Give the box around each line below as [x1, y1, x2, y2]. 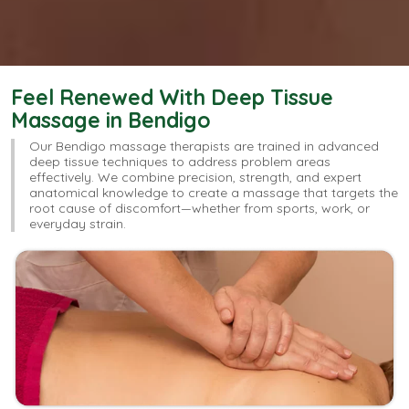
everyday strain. [29, 215, 126, 233]
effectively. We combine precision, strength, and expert [29, 169, 362, 186]
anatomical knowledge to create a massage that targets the [29, 184, 398, 202]
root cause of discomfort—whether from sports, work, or [29, 200, 370, 217]
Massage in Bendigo [11, 107, 211, 134]
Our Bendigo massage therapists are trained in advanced [29, 138, 379, 155]
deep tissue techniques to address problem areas [29, 153, 330, 171]
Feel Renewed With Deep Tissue [11, 84, 333, 111]
